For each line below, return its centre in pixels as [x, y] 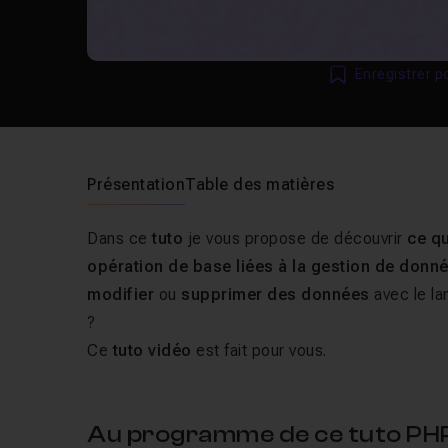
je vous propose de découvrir [295, 238]
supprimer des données [278, 294]
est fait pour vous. [259, 350]
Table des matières [260, 184]
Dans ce [120, 238]
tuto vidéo [150, 350]
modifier [121, 294]
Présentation [136, 184]
